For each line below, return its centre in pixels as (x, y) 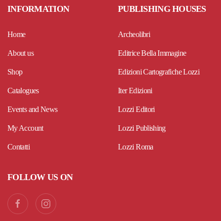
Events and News (33, 110)
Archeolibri (134, 35)
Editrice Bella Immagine (152, 53)
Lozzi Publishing (142, 128)
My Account (25, 128)
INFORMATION (38, 9)
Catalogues (23, 91)
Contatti (18, 147)
